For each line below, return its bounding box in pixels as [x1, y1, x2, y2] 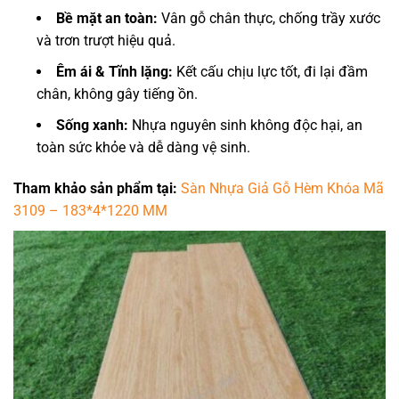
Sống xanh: [56, 117, 128, 134]
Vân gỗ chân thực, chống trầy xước [158, 10, 380, 28]
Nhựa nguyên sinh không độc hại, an [128, 117, 362, 134]
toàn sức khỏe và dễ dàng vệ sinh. [37, 139, 250, 157]
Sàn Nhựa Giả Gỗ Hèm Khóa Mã [181, 180, 384, 198]
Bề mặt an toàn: [56, 10, 158, 28]
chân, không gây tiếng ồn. [37, 85, 198, 103]
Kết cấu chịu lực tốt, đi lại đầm [173, 63, 368, 81]
